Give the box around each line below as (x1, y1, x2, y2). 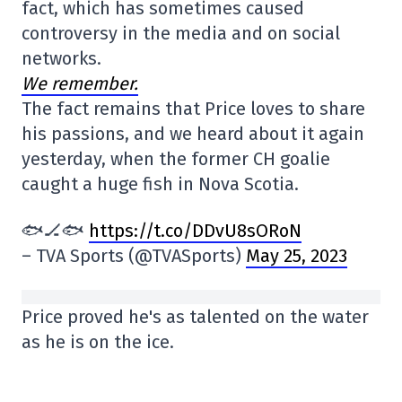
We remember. (22, 72, 138, 94)
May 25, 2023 (246, 244, 347, 267)
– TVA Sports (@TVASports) (22, 244, 246, 267)
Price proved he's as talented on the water (22, 305, 369, 328)
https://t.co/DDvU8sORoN (89, 219, 301, 241)
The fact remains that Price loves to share (22, 97, 365, 119)
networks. (22, 47, 101, 69)
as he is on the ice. (22, 330, 174, 353)
